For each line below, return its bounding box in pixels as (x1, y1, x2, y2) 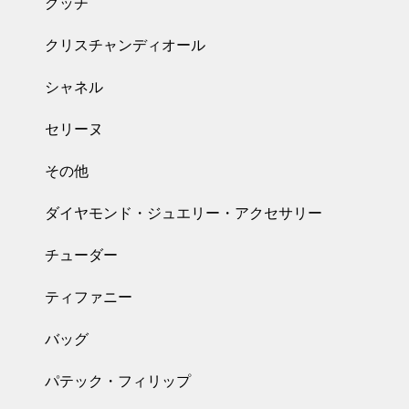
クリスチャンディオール (45, 37, 205, 53)
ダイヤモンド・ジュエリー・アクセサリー (45, 204, 322, 221)
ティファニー (45, 288, 132, 305)
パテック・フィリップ (45, 372, 191, 389)
